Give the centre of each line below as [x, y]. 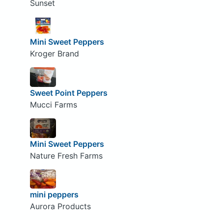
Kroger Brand [54, 54]
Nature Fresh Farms [66, 155]
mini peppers [54, 195]
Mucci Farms [53, 105]
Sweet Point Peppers [69, 93]
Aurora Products [60, 206]
